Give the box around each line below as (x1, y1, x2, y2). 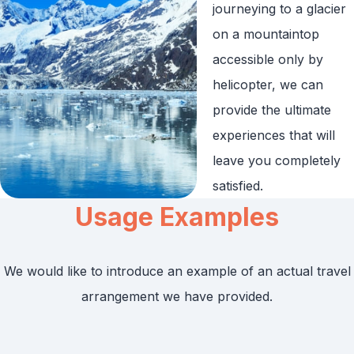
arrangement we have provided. (81, 288, 273, 304)
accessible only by (212, 51, 323, 67)
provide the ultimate (212, 101, 331, 118)
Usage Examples (75, 201, 279, 232)
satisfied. (212, 177, 263, 194)
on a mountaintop (212, 25, 319, 42)
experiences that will (212, 126, 335, 143)
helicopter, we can (212, 76, 323, 92)
